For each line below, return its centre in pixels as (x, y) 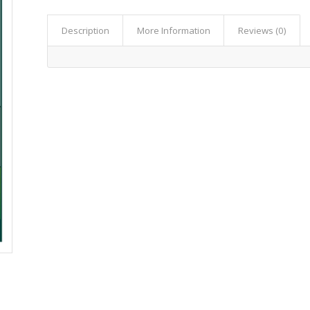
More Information (174, 30)
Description (86, 30)
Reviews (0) (263, 30)
